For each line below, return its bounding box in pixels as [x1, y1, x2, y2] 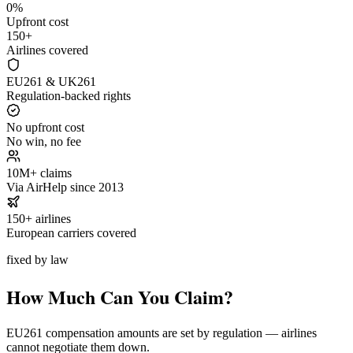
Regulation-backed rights [6, 89, 131, 102]
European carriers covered [6, 226, 136, 240]
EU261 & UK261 [6, 75, 96, 88]
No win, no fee [6, 135, 81, 148]
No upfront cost [6, 121, 84, 134]
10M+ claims [6, 166, 72, 180]
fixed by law [6, 253, 69, 266]
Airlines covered [6, 43, 88, 57]
